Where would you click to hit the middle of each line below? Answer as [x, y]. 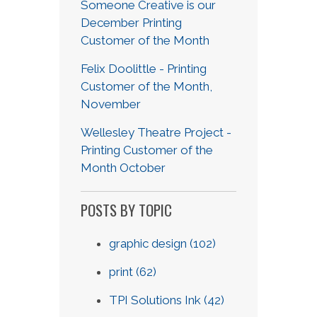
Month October [123, 167]
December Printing [131, 22]
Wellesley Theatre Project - [156, 132]
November [111, 104]
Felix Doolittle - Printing [144, 68]
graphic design [149, 243]
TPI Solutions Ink [156, 300]
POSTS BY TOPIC [126, 209]
